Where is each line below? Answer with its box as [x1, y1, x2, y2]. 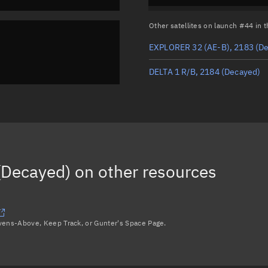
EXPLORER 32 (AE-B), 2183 [149, 41, 254, 53]
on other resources [71, 160, 217, 182]
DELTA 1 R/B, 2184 [149, 66, 220, 77]
